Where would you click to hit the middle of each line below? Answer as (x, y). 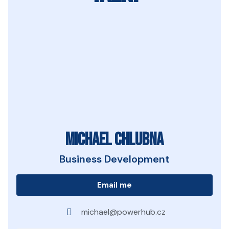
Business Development (114, 159)
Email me (114, 185)
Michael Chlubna (114, 140)
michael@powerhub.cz (124, 212)
